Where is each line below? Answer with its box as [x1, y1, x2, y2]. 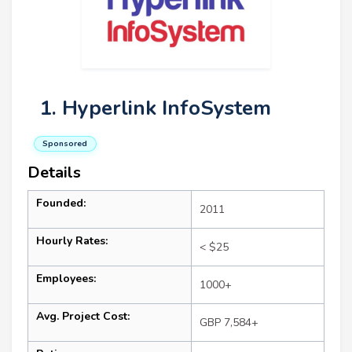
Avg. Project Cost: [36, 309, 130, 324]
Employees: [36, 271, 96, 286]
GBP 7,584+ [200, 315, 258, 330]
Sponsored [42, 137, 88, 149]
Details [27, 162, 81, 183]
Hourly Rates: [36, 233, 108, 248]
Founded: [36, 196, 86, 211]
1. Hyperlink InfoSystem [39, 94, 271, 122]
